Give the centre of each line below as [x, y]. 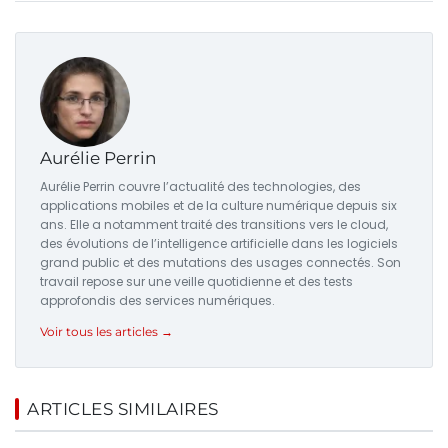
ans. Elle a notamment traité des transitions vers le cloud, [214, 225]
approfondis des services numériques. [157, 301]
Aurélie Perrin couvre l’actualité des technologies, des [200, 187]
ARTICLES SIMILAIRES [123, 409]
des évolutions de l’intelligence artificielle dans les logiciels [219, 244]
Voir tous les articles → [106, 332]
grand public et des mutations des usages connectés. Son [220, 263]
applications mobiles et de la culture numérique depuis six [218, 206]
